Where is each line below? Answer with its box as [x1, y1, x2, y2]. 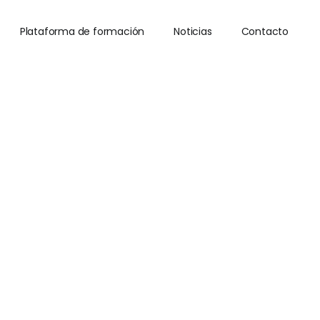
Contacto [241, 24, 289, 39]
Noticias [174, 24, 212, 39]
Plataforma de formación [19, 24, 145, 39]
